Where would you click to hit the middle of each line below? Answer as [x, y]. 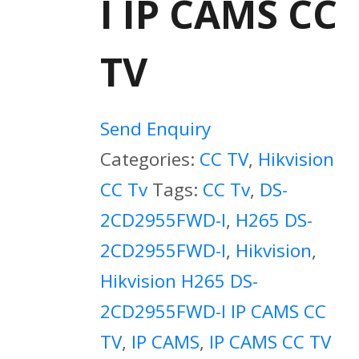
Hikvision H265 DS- [179, 281]
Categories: [149, 159]
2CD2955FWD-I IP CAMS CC [213, 311]
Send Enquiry [155, 129]
